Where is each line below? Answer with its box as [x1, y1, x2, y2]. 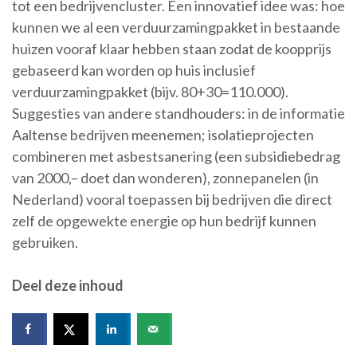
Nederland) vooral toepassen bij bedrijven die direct [12, 190, 332, 208]
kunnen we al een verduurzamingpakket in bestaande [12, 18, 340, 36]
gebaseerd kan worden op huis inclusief [12, 61, 256, 79]
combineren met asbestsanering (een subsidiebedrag [12, 147, 340, 165]
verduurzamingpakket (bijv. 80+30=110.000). [12, 82, 288, 100]
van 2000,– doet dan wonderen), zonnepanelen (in [12, 168, 319, 186]
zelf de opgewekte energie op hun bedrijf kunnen [12, 211, 316, 229]
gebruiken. [12, 233, 78, 251]
